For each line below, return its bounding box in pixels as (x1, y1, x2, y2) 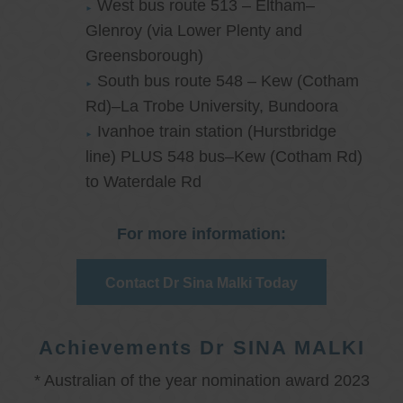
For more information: (117, 225, 286, 244)
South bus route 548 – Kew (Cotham (97, 72, 360, 91)
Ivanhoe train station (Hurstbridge (97, 122, 337, 141)
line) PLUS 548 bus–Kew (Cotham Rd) (85, 148, 363, 166)
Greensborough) (85, 47, 208, 66)
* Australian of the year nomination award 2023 (33, 372, 370, 390)
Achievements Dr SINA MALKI (38, 336, 365, 360)
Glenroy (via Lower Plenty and (85, 22, 302, 40)
